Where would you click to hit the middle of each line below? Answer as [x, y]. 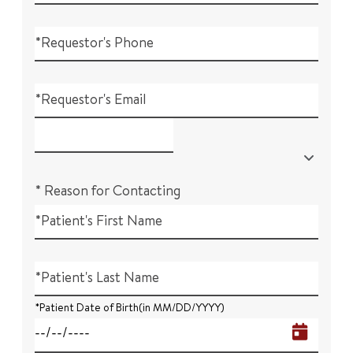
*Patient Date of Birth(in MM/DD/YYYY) [130, 307]
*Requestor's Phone [94, 42]
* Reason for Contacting [108, 190]
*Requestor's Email [91, 99]
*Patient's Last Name [97, 277]
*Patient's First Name [98, 220]
